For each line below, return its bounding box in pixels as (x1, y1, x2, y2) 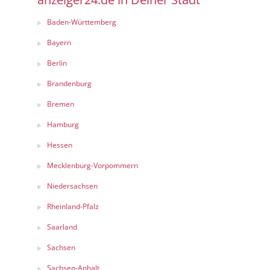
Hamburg (47, 119, 79, 130)
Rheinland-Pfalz (47, 201, 99, 212)
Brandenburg (47, 78, 92, 89)
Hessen (47, 140, 72, 150)
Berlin (47, 58, 67, 68)
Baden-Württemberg (47, 17, 116, 27)
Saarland (47, 222, 77, 232)
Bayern (47, 37, 71, 48)
